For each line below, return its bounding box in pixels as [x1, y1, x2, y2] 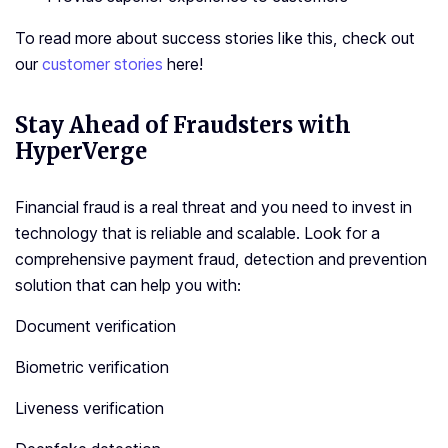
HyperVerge [15, 137, 147, 166]
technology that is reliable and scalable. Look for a [15, 223, 380, 244]
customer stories [42, 54, 163, 75]
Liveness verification [15, 398, 164, 419]
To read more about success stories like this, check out [15, 28, 415, 49]
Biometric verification [15, 357, 169, 378]
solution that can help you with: [15, 275, 241, 296]
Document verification [15, 316, 176, 337]
